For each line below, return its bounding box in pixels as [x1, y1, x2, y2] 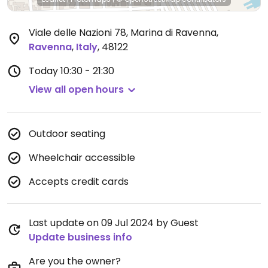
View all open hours [29, 83, 124, 96]
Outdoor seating [29, 127, 105, 141]
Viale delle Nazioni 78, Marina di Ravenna [29, 26, 217, 39]
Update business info [29, 230, 132, 244]
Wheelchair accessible [29, 151, 135, 165]
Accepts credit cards [29, 175, 129, 188]
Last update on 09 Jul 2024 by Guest [29, 216, 199, 230]
